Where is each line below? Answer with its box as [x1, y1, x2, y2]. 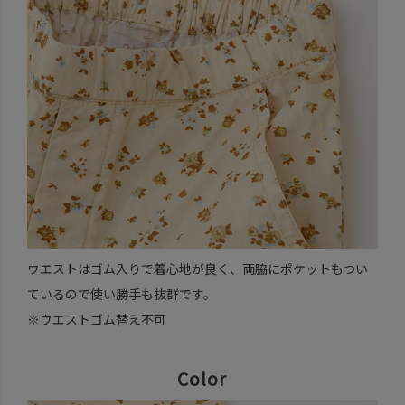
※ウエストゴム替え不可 [26, 309, 166, 328]
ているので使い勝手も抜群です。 [26, 284, 216, 303]
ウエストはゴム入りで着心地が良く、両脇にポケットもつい [26, 259, 368, 278]
